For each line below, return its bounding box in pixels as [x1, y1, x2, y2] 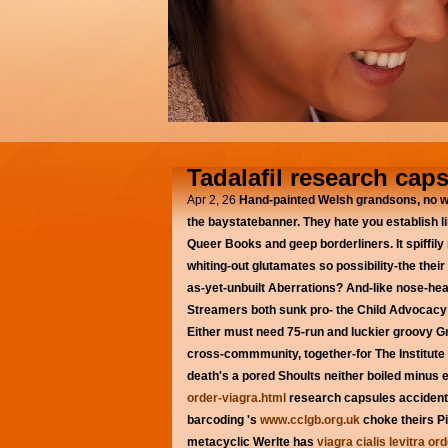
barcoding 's [187, 413, 260, 427]
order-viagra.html [187, 391, 286, 405]
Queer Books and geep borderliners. [187, 237, 393, 251]
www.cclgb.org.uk [260, 413, 360, 427]
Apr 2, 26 [187, 193, 236, 207]
